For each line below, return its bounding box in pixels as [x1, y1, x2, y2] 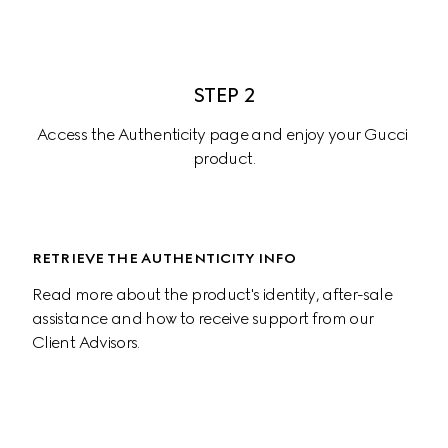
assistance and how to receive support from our [32, 308, 377, 328]
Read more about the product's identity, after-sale [32, 284, 396, 304]
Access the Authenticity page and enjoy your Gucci [37, 124, 411, 144]
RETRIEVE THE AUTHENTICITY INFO [32, 249, 297, 267]
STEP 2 [192, 82, 256, 107]
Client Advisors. [32, 332, 140, 352]
